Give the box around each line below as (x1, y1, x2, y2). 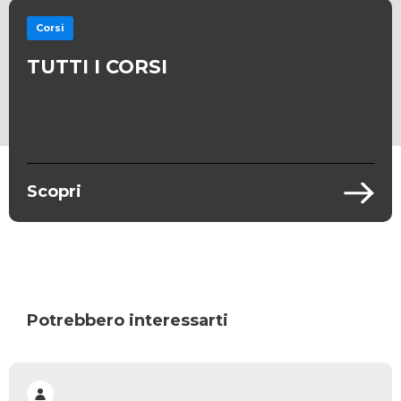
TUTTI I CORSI (27, 55, 167, 78)
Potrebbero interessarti (27, 310, 228, 330)
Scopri (27, 181, 81, 201)
